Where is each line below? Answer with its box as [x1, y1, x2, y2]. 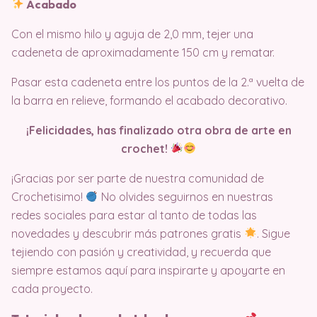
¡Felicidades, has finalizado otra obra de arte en [25, 122, 292, 137]
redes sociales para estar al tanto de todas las [11, 207, 257, 222]
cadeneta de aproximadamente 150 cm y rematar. [11, 45, 275, 59]
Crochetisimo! [11, 189, 86, 204]
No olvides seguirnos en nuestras [98, 189, 274, 204]
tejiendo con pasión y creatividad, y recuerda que [11, 244, 271, 259]
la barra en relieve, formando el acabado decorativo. [11, 93, 287, 108]
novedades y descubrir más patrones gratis [11, 226, 244, 241]
